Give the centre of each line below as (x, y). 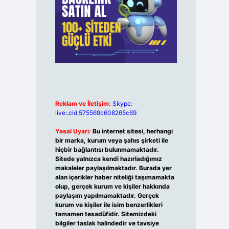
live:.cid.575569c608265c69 (96, 113)
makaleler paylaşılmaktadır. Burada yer (113, 168)
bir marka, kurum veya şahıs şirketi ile (111, 141)
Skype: (122, 104)
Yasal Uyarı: (73, 131)
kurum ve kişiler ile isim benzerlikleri (109, 205)
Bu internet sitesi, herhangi (132, 131)
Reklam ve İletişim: (83, 104)
